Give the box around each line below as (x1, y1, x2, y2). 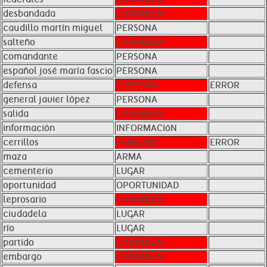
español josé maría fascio (3, 66, 113, 76)
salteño (3, 37, 35, 48)
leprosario (3, 194, 46, 205)
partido (3, 237, 34, 248)
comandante (3, 51, 58, 62)
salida (3, 108, 29, 119)
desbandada (3, 8, 55, 19)
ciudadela (3, 209, 46, 219)
